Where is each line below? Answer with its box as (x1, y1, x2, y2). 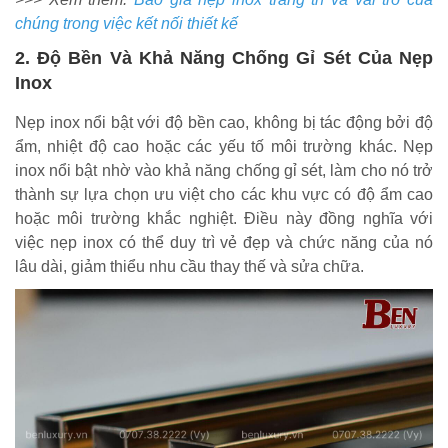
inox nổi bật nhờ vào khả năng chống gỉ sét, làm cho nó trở (15, 162, 433, 180)
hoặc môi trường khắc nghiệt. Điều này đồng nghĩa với (15, 210, 433, 228)
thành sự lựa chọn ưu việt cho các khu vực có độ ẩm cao (15, 186, 433, 204)
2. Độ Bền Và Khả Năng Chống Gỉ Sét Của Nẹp (15, 48, 433, 69)
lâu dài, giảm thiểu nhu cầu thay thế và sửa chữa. (15, 258, 364, 276)
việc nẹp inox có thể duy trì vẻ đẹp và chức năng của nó (15, 234, 433, 252)
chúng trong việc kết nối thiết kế (15, 15, 238, 33)
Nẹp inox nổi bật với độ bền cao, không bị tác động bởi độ (15, 114, 433, 132)
